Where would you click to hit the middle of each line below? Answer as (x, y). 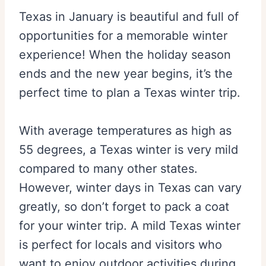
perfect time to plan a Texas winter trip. (132, 93)
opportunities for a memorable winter (123, 36)
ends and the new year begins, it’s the (126, 74)
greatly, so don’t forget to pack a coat (124, 207)
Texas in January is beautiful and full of (129, 17)
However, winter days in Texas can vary (130, 188)
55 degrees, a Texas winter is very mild (129, 150)
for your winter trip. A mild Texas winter (130, 226)
